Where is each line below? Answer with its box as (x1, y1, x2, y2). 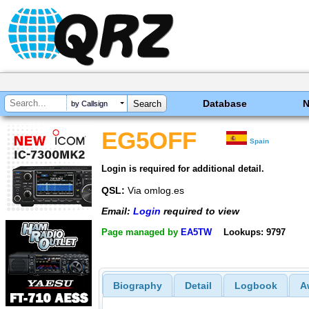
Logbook (234, 280, 277, 292)
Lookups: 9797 (223, 226, 286, 237)
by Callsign (71, 99, 108, 108)
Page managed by (101, 226, 181, 237)
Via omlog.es (125, 184, 184, 196)
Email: (101, 206, 133, 217)
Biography (112, 280, 162, 292)
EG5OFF (101, 128, 197, 154)
